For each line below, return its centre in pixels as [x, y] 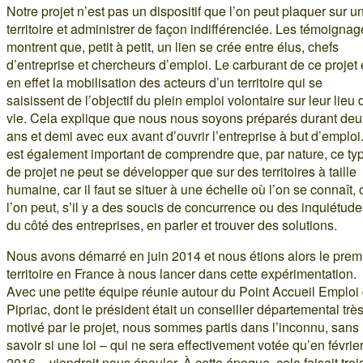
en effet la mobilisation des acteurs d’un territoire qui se [164, 82]
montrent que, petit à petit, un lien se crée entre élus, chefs [173, 46]
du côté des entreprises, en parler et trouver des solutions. [172, 224]
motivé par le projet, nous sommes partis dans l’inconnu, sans [183, 327]
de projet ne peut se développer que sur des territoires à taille [181, 171]
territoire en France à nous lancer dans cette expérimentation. [181, 273]
